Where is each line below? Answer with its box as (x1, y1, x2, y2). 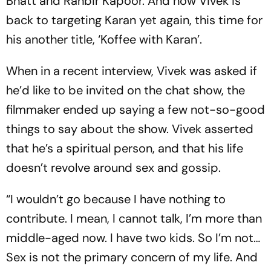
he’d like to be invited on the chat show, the (6, 82, 245, 98)
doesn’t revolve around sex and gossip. (6, 160, 221, 175)
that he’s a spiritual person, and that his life (6, 140, 243, 156)
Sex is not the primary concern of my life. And (6, 249, 258, 265)
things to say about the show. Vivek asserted (6, 121, 253, 137)
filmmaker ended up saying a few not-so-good (6, 102, 265, 117)
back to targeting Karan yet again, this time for (6, 12, 263, 28)
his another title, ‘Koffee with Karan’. (6, 31, 205, 47)
